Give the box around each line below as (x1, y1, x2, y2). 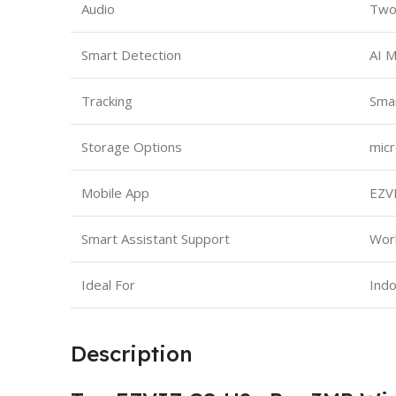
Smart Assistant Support (81, 229, 230, 247)
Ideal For (81, 275, 135, 293)
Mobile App (81, 183, 149, 202)
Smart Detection (81, 45, 181, 64)
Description (71, 339, 193, 367)
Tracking (81, 91, 133, 110)
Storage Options (81, 137, 182, 156)
